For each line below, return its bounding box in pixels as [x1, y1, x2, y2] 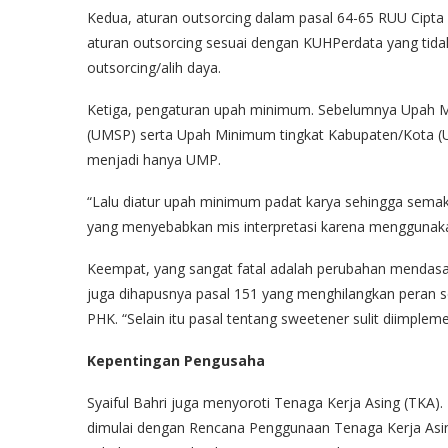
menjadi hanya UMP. [87, 149, 221, 169]
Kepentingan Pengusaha [87, 350, 265, 370]
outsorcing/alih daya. [87, 57, 221, 77]
